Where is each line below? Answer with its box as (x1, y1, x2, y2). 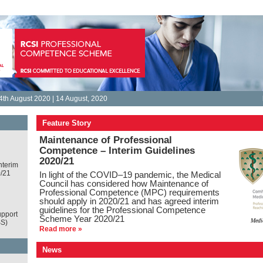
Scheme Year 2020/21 (39, 214, 124, 224)
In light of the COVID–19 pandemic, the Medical (39, 170, 221, 180)
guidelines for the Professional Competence (39, 205, 205, 215)
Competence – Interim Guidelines (39, 145, 195, 156)
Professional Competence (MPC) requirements (39, 188, 220, 197)
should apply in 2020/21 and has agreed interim (39, 197, 219, 206)
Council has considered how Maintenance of (39, 179, 208, 188)
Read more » (39, 225, 82, 233)
